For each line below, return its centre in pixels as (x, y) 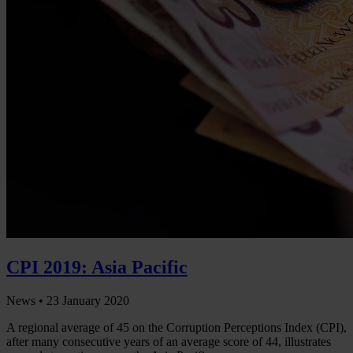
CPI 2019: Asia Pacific (97, 268)
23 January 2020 (88, 301)
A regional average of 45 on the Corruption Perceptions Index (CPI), (176, 328)
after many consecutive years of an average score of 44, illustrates (169, 342)
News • (26, 301)
